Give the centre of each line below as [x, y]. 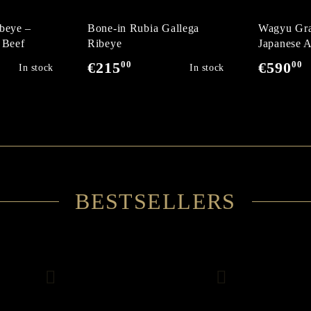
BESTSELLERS [155, 201]
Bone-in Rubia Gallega [144, 28]
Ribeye [105, 43]
